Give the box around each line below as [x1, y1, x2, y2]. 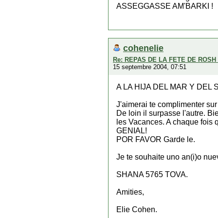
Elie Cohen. [116, 205, 157, 214]
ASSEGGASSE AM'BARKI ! [116, 2, 213, 10]
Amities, [116, 188, 144, 196]
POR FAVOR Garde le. [116, 135, 195, 144]
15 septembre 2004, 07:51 [113, 63, 186, 71]
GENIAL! [116, 127, 147, 135]
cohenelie [123, 43, 163, 53]
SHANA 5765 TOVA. [116, 170, 188, 179]
